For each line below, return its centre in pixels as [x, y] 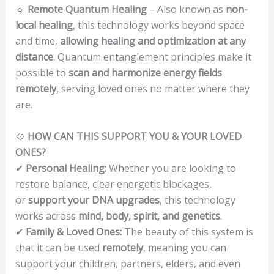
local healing [44, 25]
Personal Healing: [66, 168]
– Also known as [186, 9]
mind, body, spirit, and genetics [149, 216]
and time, [37, 41]
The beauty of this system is [187, 231]
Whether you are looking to [171, 168]
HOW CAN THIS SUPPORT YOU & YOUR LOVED [134, 136]
